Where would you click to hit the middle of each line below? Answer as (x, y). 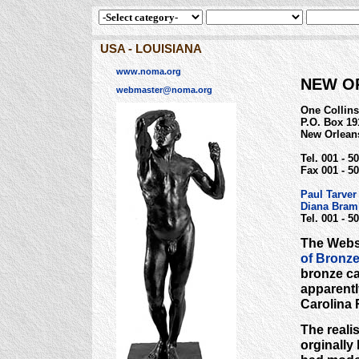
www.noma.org (149, 71)
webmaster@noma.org (164, 89)
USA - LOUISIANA (151, 48)
